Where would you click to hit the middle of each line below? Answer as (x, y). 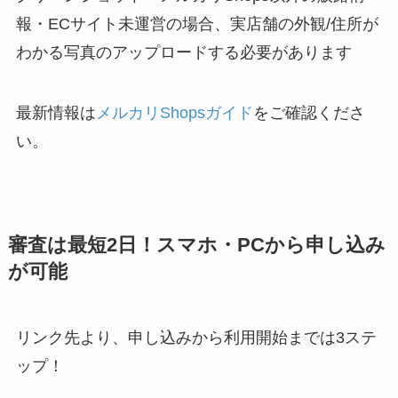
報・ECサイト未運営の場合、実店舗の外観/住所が (197, 24)
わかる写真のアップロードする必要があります (183, 53)
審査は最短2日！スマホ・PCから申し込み (196, 246)
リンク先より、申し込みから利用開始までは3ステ (196, 338)
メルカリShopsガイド (174, 113)
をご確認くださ (309, 113)
